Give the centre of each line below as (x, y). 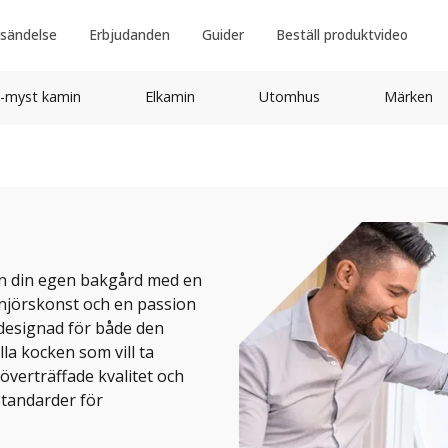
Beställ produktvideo (341, 34)
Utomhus (289, 96)
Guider (222, 34)
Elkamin (169, 96)
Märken (408, 96)
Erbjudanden (129, 34)
